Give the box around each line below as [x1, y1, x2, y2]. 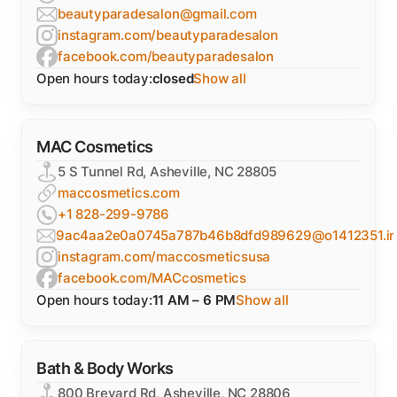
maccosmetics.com [58, 184, 180, 201]
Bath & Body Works [36, 359, 174, 378]
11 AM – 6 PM [152, 292, 237, 308]
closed [152, 70, 194, 87]
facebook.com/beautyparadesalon [58, 48, 274, 65]
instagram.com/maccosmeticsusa [58, 248, 271, 265]
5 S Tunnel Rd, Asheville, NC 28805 [58, 163, 277, 180]
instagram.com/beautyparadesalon [58, 27, 278, 43]
